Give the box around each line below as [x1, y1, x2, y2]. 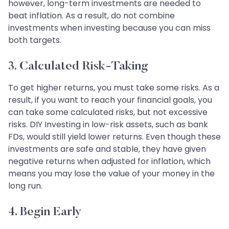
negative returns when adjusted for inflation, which [8, 155, 211, 168]
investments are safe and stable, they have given [8, 143, 206, 155]
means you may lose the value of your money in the [8, 168, 215, 180]
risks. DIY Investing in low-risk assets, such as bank [8, 119, 208, 131]
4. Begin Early [8, 206, 82, 219]
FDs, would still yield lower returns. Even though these [8, 131, 221, 143]
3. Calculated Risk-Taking [8, 60, 148, 73]
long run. [8, 180, 42, 192]
